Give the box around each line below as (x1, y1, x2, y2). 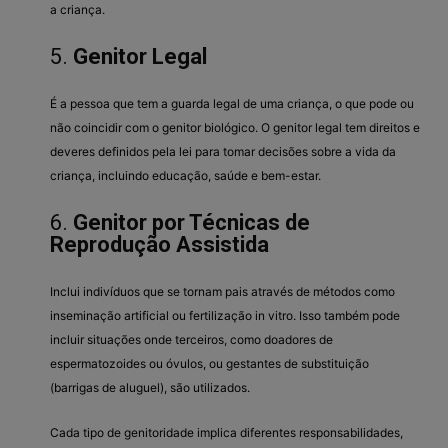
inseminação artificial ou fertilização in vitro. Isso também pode (50, 307, 400, 323)
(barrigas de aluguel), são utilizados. (50, 379, 250, 395)
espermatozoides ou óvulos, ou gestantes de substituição (50, 355, 369, 371)
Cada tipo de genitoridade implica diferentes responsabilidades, (50, 424, 403, 440)
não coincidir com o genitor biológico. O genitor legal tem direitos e (50, 119, 420, 135)
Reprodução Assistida (50, 231, 269, 257)
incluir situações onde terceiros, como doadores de (50, 331, 333, 347)
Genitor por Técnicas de (73, 209, 310, 235)
